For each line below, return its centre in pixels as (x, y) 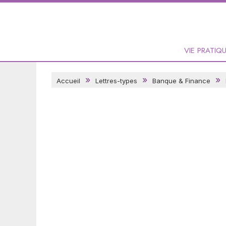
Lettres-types (116, 81)
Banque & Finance (181, 81)
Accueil (68, 81)
